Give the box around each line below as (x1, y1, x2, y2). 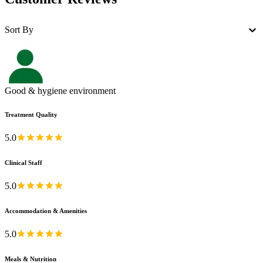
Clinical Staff (5, 159, 42, 166)
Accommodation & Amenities (5, 207, 87, 215)
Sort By (5, 24, 33, 35)
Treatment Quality (5, 110, 58, 118)
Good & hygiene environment (5, 85, 116, 96)
